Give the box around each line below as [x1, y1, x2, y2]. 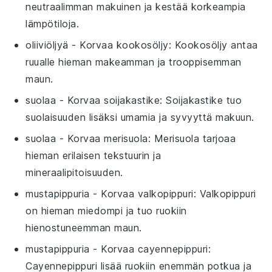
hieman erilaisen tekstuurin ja [25, 149, 161, 161]
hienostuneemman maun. [25, 221, 142, 234]
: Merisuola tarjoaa [148, 132, 236, 144]
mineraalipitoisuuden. [25, 166, 123, 178]
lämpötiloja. [25, 17, 80, 30]
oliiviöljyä [25, 38, 69, 51]
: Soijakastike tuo [160, 93, 242, 106]
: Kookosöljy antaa [168, 38, 258, 51]
